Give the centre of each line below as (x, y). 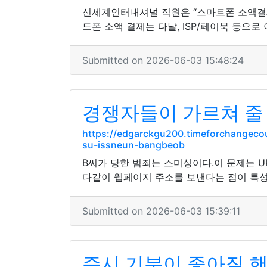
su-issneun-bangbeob (133, 145)
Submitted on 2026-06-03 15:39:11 (161, 211)
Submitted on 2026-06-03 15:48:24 (163, 60)
